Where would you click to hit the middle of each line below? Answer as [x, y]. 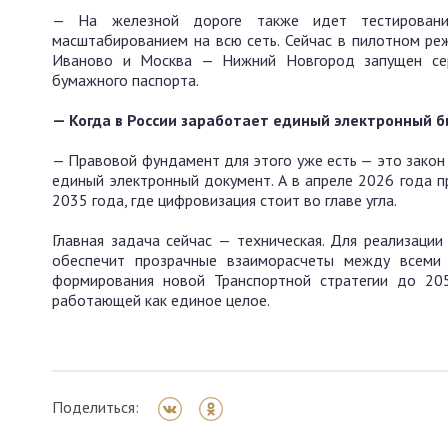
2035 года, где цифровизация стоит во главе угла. [224, 200]
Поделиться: [95, 407]
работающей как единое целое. [161, 300]
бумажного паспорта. [125, 80]
